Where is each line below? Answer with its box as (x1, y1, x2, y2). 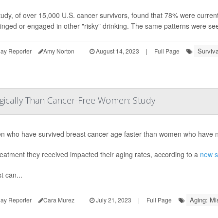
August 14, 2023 (94, 47, 139, 55)
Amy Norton (43, 47, 74, 55)
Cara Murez (43, 196, 74, 204)
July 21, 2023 (94, 196, 131, 204)
